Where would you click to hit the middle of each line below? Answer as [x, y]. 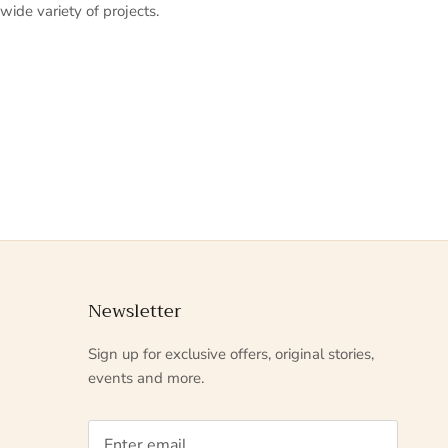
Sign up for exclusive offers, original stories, [231, 354]
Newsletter [134, 311]
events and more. [146, 378]
